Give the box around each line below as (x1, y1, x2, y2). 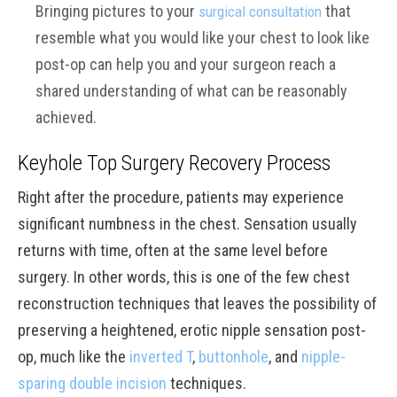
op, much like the (18, 347, 129, 366)
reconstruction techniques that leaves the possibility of (18, 294, 377, 313)
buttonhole (198, 347, 269, 366)
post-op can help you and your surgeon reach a (35, 55, 336, 74)
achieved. (35, 108, 97, 127)
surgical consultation (198, 3, 322, 20)
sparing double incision (18, 374, 167, 393)
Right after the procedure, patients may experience (18, 188, 344, 206)
